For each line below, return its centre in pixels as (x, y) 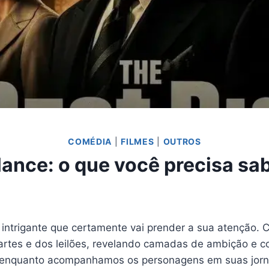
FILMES (138, 141)
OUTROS (182, 141)
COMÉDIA (90, 141)
